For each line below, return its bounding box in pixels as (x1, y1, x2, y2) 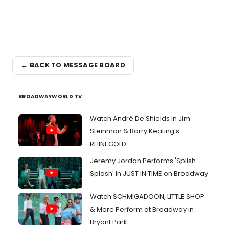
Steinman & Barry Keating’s (90, 126, 179, 136)
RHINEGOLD (90, 139, 126, 149)
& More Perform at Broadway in (90, 204, 194, 215)
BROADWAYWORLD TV (18, 92, 82, 100)
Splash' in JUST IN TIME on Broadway (90, 168, 208, 178)
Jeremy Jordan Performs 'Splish (90, 155, 196, 166)
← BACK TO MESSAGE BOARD (21, 60, 125, 71)
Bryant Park (90, 217, 127, 227)
